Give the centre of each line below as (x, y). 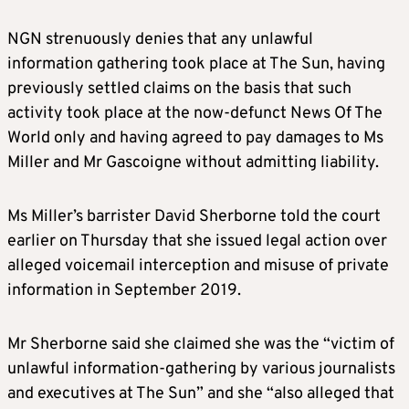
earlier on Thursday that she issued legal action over (197, 242)
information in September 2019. (124, 291)
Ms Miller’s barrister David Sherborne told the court (194, 217)
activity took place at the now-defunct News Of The (195, 114)
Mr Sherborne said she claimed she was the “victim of (201, 345)
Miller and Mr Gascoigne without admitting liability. (193, 163)
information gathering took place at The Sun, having (196, 65)
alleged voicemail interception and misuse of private (198, 267)
